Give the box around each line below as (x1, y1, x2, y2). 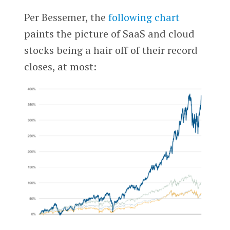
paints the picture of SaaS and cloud (24, 27, 195, 41)
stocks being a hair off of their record (24, 43, 198, 57)
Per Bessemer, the (24, 10, 108, 25)
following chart (108, 10, 180, 25)
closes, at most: (24, 60, 97, 74)
